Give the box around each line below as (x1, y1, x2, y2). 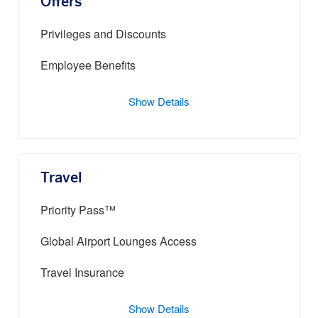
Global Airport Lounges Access (40, 236, 197, 248)
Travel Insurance (40, 268, 124, 280)
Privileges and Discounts (40, 29, 166, 41)
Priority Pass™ (40, 205, 116, 217)
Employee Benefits (40, 60, 136, 72)
